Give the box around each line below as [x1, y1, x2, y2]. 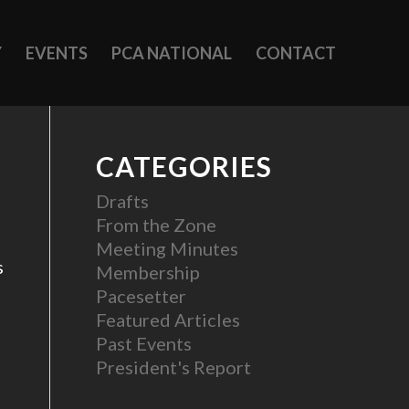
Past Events [96, 332, 193, 354]
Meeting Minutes [96, 237, 239, 259]
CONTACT [256, 43, 336, 63]
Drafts [96, 190, 150, 212]
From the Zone [96, 214, 217, 236]
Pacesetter [96, 285, 187, 307]
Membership [96, 261, 201, 283]
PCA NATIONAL [111, 43, 232, 63]
